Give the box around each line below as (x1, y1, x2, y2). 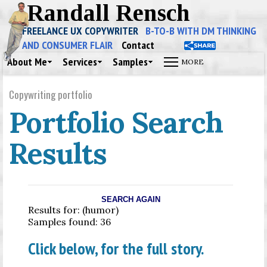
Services (63, 55, 97, 69)
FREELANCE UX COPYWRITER (22, 24, 145, 38)
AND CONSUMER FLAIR (22, 38, 113, 52)
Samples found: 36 (28, 216, 111, 228)
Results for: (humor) (28, 204, 119, 216)
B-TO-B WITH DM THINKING (145, 24, 256, 38)
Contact (122, 38, 154, 52)
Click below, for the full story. (28, 237, 204, 259)
